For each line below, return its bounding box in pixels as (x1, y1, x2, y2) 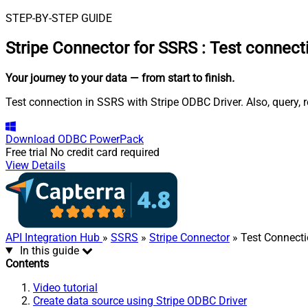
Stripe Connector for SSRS (5, 38, 197, 58)
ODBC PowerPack (58, 132, 144, 146)
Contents (5, 256, 49, 270)
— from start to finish (130, 71, 232, 85)
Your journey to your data (5, 71, 127, 85)
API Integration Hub (5, 230, 102, 244)
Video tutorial (33, 280, 98, 294)
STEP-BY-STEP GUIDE (5, 12, 112, 25)
